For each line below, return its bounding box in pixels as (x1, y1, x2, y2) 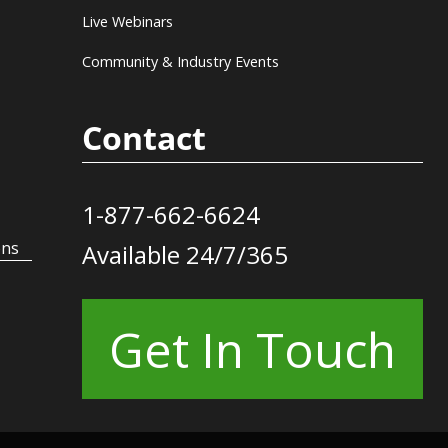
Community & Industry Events (81, 52, 279, 71)
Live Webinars (81, 12, 173, 31)
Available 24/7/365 (81, 238, 288, 271)
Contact (81, 116, 206, 159)
